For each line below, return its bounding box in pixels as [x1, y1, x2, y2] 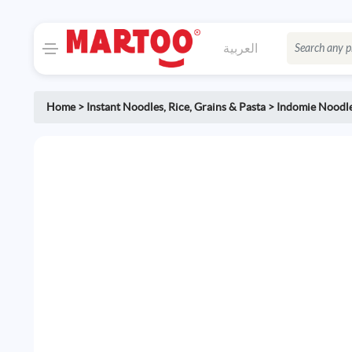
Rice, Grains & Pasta [168, 101, 266, 114]
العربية [222, 40, 258, 55]
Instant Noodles [86, 101, 164, 114]
